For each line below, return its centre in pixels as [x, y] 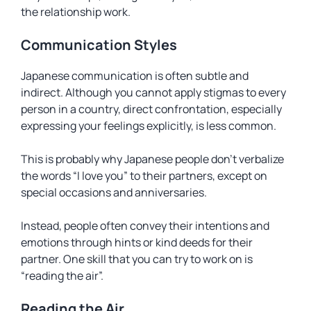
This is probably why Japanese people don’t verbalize [152, 159]
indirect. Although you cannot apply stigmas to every [153, 92]
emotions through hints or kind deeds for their [137, 242]
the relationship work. [76, 12]
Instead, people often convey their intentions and [145, 226]
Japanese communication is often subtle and [135, 76]
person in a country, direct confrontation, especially [151, 109]
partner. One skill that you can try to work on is [137, 259]
